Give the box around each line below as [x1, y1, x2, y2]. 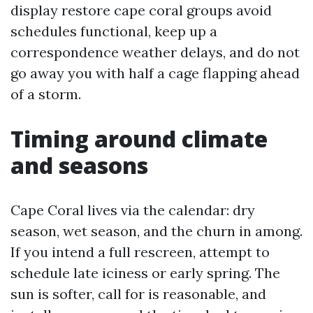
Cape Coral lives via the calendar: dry [10, 201, 255, 219]
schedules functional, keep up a [10, 22, 217, 40]
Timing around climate [10, 124, 268, 154]
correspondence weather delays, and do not [10, 43, 300, 61]
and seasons [10, 150, 148, 180]
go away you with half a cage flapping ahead [10, 64, 300, 82]
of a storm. [10, 85, 81, 103]
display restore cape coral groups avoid [10, 1, 272, 19]
